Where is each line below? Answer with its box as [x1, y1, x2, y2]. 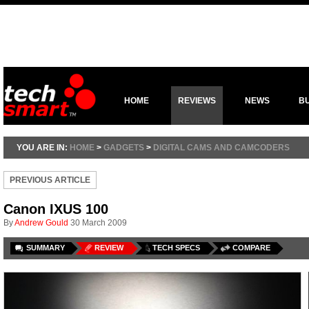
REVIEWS [178, 96, 216, 106]
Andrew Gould [14, 218, 68, 228]
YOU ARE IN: [17, 143, 70, 152]
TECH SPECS [152, 243, 200, 252]
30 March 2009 [70, 218, 127, 228]
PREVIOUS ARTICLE [10, 175, 90, 185]
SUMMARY [26, 243, 65, 252]
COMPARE [232, 243, 270, 252]
